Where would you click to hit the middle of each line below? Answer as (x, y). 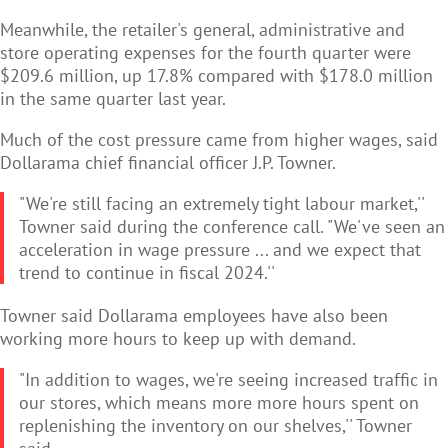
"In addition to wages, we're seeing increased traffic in (228, 379)
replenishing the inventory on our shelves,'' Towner (215, 425)
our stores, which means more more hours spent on (219, 402)
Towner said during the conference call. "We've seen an (232, 226)
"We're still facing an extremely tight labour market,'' (221, 203)
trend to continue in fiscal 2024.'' (147, 272)
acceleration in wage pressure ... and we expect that (220, 249)
